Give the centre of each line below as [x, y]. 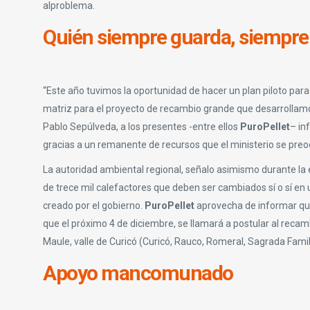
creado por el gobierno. [94, 205]
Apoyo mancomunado [138, 273]
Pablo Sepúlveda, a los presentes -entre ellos [142, 126]
